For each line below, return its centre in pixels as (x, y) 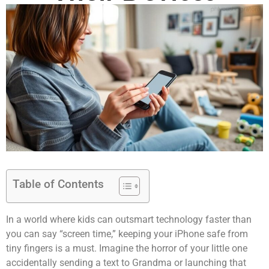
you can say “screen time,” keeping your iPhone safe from (127, 234)
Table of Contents (58, 184)
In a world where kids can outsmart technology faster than (129, 219)
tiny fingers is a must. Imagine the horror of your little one (127, 248)
